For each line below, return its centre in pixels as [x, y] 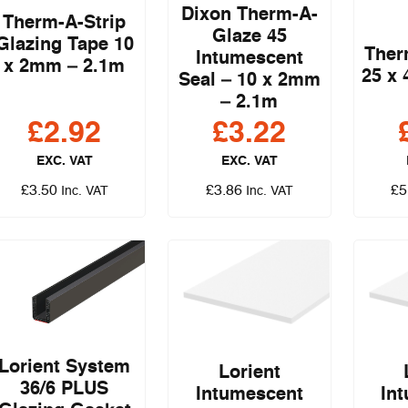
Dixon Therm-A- [249, 15]
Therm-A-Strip [65, 23]
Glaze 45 [249, 37]
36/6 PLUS [65, 390]
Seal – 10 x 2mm [249, 81]
